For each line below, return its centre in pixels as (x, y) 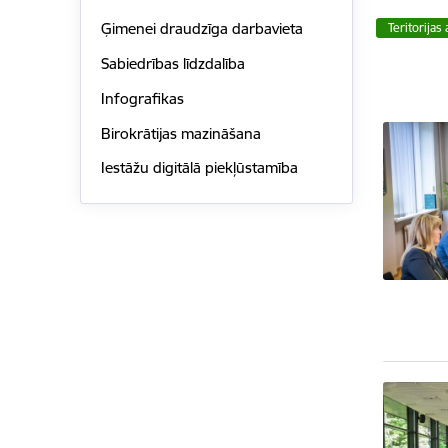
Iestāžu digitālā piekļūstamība (199, 168)
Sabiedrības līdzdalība (172, 64)
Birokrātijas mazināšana (180, 133)
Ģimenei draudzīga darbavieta (201, 29)
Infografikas (142, 98)
